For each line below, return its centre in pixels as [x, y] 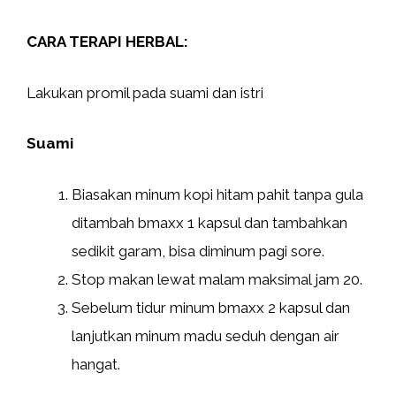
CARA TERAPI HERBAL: [107, 42]
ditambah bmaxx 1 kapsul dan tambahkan [209, 222]
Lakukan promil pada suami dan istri [145, 92]
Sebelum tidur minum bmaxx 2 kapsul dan [211, 307]
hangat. [96, 364]
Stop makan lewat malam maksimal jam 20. [217, 279]
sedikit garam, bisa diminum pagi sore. [198, 251]
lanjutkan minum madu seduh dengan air [206, 335]
